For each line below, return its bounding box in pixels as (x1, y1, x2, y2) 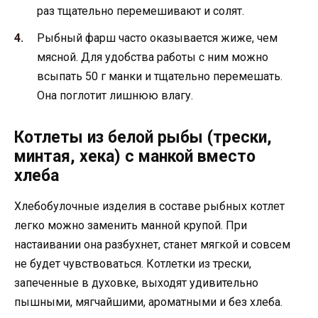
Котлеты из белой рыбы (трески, (14, 128, 272, 148)
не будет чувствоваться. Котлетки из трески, (14, 257, 251, 271)
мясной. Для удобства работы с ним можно (37, 50, 268, 65)
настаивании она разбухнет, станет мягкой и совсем (14, 238, 290, 252)
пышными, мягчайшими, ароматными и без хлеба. (14, 295, 283, 309)
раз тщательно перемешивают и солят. (37, 4, 244, 18)
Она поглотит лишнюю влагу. (37, 89, 193, 103)
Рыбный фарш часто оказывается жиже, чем (37, 31, 278, 45)
